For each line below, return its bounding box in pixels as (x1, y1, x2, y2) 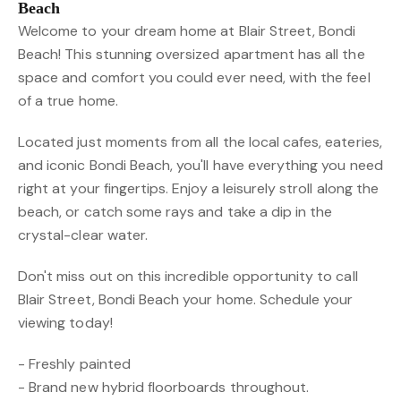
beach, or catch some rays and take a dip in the (18, 202, 333, 221)
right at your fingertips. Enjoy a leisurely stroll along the (18, 179, 379, 198)
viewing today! (18, 313, 113, 332)
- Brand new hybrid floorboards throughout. (18, 378, 310, 397)
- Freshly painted (18, 354, 131, 373)
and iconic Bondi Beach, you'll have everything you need (18, 156, 383, 175)
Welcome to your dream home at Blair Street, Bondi (18, 21, 356, 40)
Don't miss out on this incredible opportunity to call (18, 267, 358, 286)
